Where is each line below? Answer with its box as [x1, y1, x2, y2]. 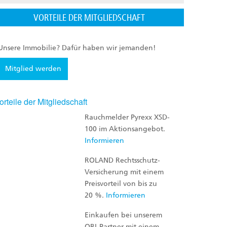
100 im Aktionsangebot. [85, 124, 166, 133]
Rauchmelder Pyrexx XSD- [85, 112, 170, 122]
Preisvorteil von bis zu [85, 179, 158, 188]
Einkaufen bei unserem [85, 210, 163, 219]
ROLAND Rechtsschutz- [85, 156, 161, 165]
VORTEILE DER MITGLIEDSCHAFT [33, 12, 145, 23]
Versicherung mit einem [85, 167, 164, 176]
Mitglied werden [5, 64, 61, 73]
